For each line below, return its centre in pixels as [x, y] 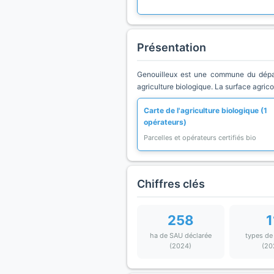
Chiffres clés [171, 184]
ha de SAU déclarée [180, 235]
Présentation [172, 47]
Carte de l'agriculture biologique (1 [206, 110]
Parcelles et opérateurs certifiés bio [200, 138]
